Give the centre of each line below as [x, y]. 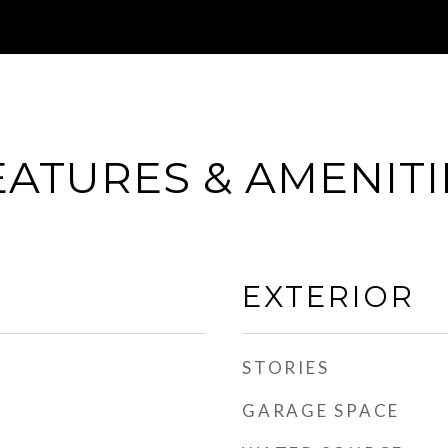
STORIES [286, 367]
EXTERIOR [328, 296]
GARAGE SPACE [321, 410]
